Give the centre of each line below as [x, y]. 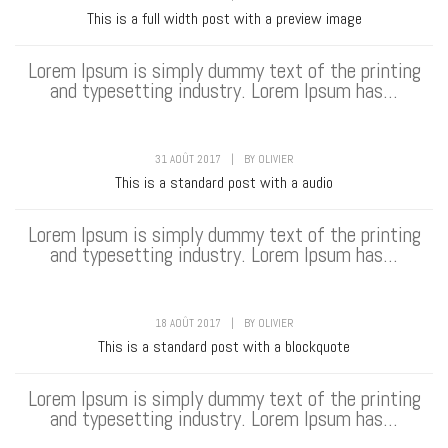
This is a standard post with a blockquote [224, 347]
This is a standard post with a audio [224, 183]
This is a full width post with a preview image [224, 19]
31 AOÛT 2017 [187, 159]
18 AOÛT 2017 [187, 323]
